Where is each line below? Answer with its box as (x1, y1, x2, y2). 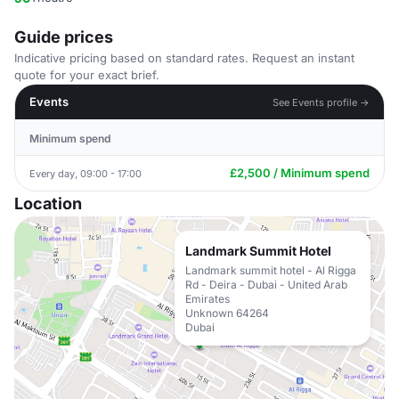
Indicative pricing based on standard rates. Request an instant (14, 51, 354, 65)
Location (14, 194, 82, 213)
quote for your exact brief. (14, 68, 159, 82)
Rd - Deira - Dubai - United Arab (185, 278, 347, 291)
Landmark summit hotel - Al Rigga (185, 264, 356, 277)
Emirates (185, 292, 230, 305)
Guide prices (14, 28, 113, 46)
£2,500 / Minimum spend (230, 166, 370, 180)
